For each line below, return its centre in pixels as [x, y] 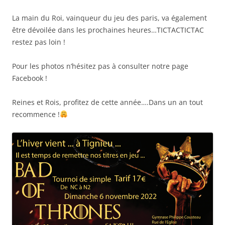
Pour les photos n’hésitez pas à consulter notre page [100, 66]
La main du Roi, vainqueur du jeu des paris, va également [109, 18]
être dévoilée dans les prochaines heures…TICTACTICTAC [108, 30]
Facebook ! [30, 78]
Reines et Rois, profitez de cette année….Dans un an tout [107, 102]
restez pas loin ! [39, 42]
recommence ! [36, 114]
